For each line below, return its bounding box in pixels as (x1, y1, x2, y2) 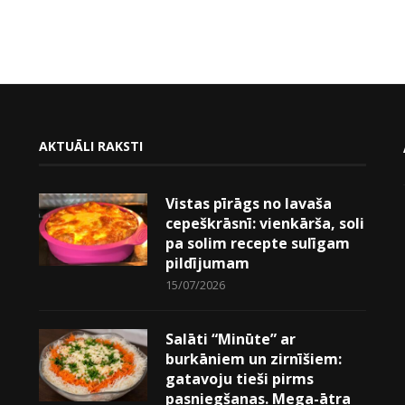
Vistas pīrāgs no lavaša (165, 193, 332, 214)
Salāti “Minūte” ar (165, 329, 296, 350)
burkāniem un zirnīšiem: (165, 349, 342, 370)
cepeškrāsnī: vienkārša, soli (165, 213, 364, 234)
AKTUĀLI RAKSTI (38, 137, 143, 155)
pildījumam (165, 253, 250, 274)
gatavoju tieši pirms (165, 369, 314, 390)
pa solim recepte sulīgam (165, 233, 350, 254)
